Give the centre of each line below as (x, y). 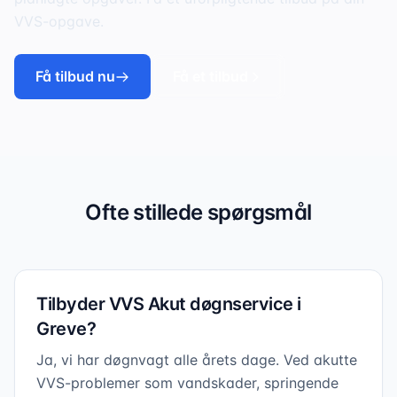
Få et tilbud (210, 76)
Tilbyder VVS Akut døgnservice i (169, 304)
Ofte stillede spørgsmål (198, 212)
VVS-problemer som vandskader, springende (187, 383)
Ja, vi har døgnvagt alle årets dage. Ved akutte (197, 360)
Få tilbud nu (75, 76)
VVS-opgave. (59, 21)
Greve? (66, 329)
